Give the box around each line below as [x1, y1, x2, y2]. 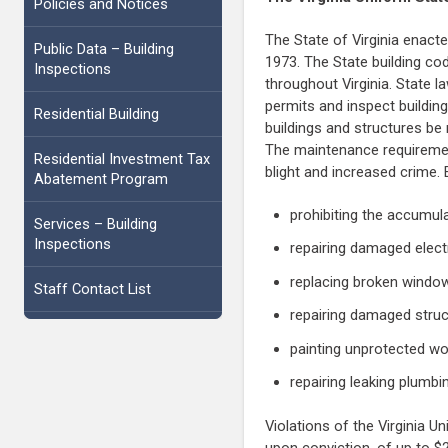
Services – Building [33, 214, 157, 233]
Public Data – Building [33, 39, 174, 58]
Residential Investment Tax [33, 149, 210, 168]
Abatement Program [33, 169, 168, 188]
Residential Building [33, 104, 159, 123]
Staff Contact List [33, 279, 151, 298]
